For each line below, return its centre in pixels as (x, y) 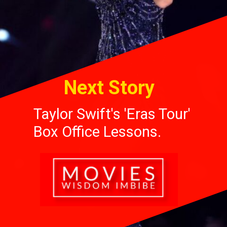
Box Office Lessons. (98, 131)
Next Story (109, 88)
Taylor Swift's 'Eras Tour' (112, 114)
